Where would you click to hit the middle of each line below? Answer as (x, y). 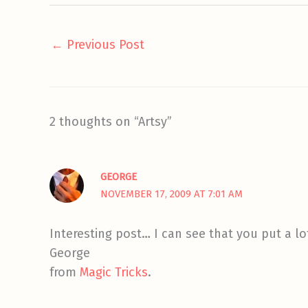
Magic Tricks (114, 273)
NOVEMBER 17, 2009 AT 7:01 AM (171, 194)
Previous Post (104, 45)
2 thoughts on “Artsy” (111, 121)
